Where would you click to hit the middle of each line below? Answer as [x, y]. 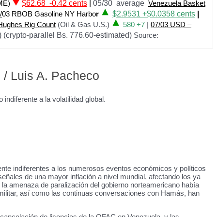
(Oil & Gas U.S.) [84, 24]
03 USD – [176, 24]
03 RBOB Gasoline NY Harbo [49, 14]
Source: [145, 35]
